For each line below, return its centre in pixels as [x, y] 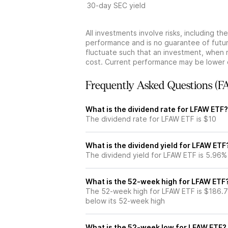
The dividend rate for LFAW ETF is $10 [151, 119]
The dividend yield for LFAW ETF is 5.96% [156, 155]
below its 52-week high [125, 201]
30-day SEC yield [116, 5]
